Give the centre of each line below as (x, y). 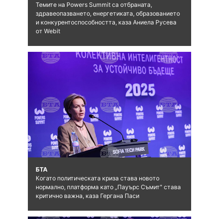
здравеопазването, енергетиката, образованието (108, 13)
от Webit (48, 31)
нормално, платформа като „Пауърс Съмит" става (108, 187)
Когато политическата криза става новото (97, 178)
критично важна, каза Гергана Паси (87, 196)
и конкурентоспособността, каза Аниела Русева (106, 22)
